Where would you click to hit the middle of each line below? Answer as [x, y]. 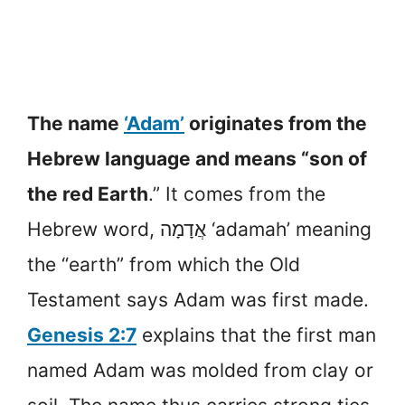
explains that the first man [256, 335]
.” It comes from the [237, 194]
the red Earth [88, 194]
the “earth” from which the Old [164, 265]
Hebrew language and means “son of [197, 159]
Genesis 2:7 [82, 335]
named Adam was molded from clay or [200, 371]
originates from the [276, 124]
